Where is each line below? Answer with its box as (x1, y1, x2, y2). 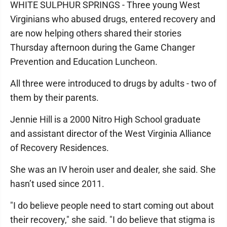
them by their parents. (10, 92, 99, 103)
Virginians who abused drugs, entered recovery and (10, 14, 215, 24)
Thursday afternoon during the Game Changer (10, 42, 195, 53)
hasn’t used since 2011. (10, 178, 104, 189)
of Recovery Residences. (10, 142, 109, 153)
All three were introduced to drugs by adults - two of (10, 78, 216, 89)
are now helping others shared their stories (10, 28, 181, 39)
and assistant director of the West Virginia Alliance (10, 128, 211, 139)
